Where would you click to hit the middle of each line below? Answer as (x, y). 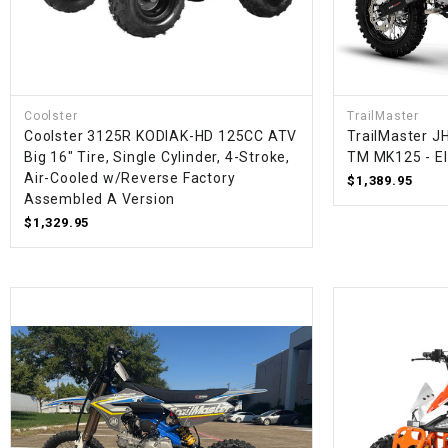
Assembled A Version (100, 199)
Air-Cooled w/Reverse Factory (130, 178)
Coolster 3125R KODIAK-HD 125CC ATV (161, 136)
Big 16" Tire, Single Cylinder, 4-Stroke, (157, 157)
